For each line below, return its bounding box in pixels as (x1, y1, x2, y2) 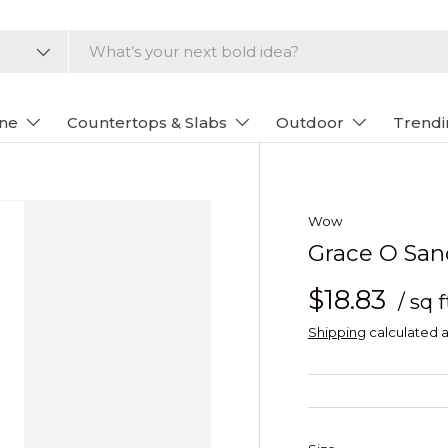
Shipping (308, 323, 366, 340)
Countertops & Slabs (66, 113, 227, 132)
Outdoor (275, 113, 344, 132)
